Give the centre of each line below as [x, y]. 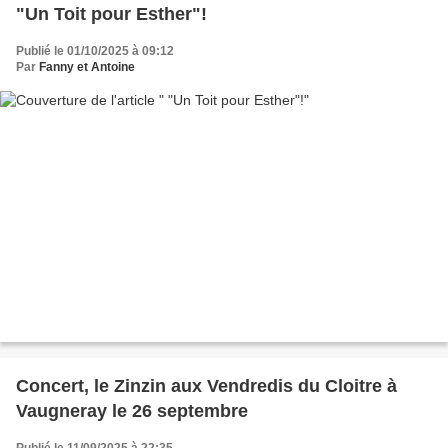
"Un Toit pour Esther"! [111, 13]
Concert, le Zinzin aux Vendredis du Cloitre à [206, 386]
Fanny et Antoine [87, 66]
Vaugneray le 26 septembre [132, 411]
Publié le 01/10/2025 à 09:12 [95, 50]
